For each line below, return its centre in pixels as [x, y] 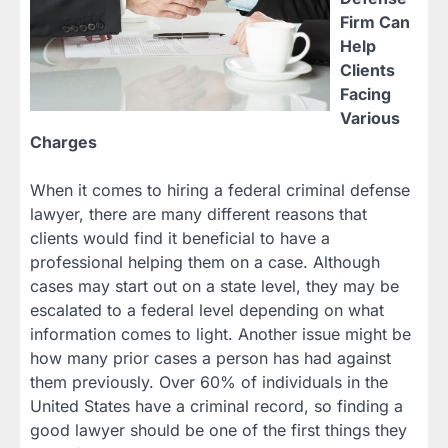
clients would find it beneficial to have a [180, 238]
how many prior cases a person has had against [210, 358]
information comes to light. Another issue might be [220, 334]
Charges [63, 142]
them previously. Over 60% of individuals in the [209, 382]
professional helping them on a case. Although [205, 262]
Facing [365, 94]
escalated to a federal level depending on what [207, 310]
